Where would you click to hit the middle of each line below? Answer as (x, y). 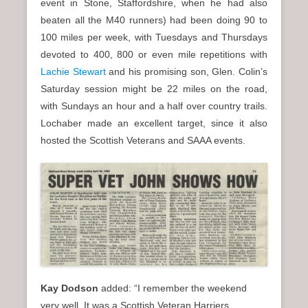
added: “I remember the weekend (173, 288)
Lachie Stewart (73, 71)
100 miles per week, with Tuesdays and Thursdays (154, 37)
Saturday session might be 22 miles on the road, (154, 88)
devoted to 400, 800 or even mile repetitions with (154, 54)
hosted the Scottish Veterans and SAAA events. (143, 140)
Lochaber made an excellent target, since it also (154, 123)
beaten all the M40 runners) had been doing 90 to (154, 20)
